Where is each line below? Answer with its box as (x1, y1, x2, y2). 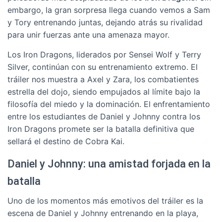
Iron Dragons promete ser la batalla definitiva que (7, 124, 194, 134)
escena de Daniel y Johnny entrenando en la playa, (7, 208, 198, 218)
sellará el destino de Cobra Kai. (7, 136, 124, 146)
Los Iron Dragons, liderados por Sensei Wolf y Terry (7, 50, 201, 59)
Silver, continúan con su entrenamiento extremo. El (7, 62, 198, 72)
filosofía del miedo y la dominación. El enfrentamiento (7, 99, 210, 109)
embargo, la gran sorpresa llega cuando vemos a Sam (7, 5, 210, 15)
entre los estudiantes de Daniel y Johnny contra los (7, 111, 200, 121)
